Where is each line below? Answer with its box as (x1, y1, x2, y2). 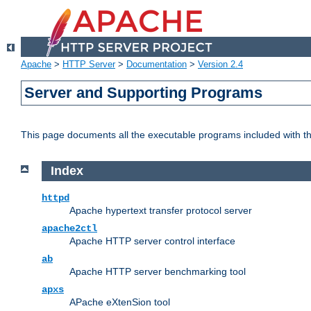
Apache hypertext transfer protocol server (69, 204, 252, 216)
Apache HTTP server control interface (69, 235, 235, 246)
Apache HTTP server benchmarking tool (69, 265, 246, 277)
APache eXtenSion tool (69, 296, 170, 308)
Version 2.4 (198, 59, 243, 70)
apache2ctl (42, 222, 97, 234)
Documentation (126, 59, 187, 70)
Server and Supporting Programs (24, 84, 263, 102)
